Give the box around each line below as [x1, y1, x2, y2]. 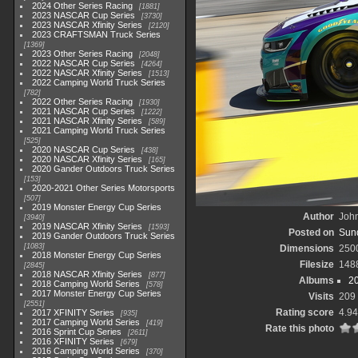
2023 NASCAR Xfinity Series [32, 20, 143, 30]
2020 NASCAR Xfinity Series [32, 154, 143, 164]
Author [303, 211, 334, 222]
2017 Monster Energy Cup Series [32, 288, 162, 298]
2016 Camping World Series [32, 346, 141, 356]
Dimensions [280, 243, 334, 254]
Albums [299, 275, 334, 286]
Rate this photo [265, 323, 334, 334]
